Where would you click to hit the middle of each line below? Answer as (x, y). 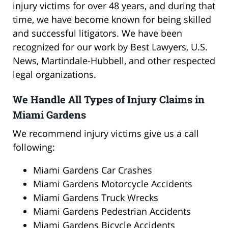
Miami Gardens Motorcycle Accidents (113, 183)
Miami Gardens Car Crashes (93, 170)
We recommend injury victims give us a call (106, 133)
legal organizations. (54, 74)
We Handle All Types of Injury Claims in (109, 99)
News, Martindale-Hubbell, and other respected (114, 60)
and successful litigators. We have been (97, 33)
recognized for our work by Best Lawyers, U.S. (110, 47)
